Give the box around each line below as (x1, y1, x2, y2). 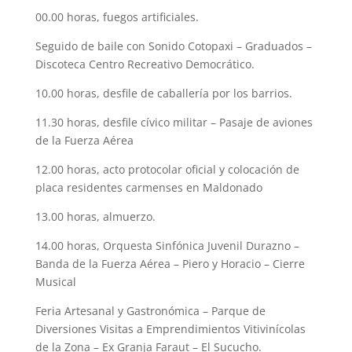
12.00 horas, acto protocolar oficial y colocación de (35, 161, 299, 177)
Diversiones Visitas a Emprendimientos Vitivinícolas (35, 321, 306, 336)
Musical (35, 273, 76, 289)
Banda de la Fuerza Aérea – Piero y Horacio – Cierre (35, 255, 305, 271)
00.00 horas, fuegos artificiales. (35, 9, 199, 24)
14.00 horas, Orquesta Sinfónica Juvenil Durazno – (35, 237, 299, 253)
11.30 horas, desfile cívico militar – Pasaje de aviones (35, 114, 313, 130)
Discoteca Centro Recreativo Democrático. (35, 56, 255, 71)
